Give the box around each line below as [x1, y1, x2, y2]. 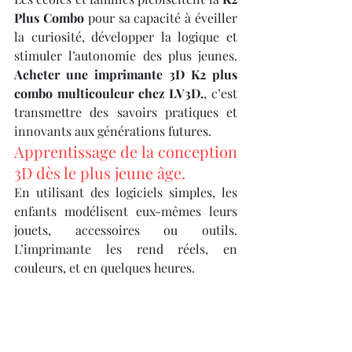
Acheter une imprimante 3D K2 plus [14, 66, 237, 83]
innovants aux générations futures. [14, 123, 211, 140]
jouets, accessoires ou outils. [14, 222, 237, 239]
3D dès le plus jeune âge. [14, 162, 185, 184]
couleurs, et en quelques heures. [14, 259, 195, 277]
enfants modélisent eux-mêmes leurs [14, 203, 237, 220]
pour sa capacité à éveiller [83, 9, 238, 27]
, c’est [203, 85, 237, 102]
